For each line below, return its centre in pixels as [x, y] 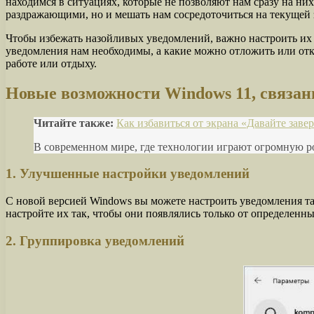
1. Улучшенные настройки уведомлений [128, 174]
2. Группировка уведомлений [95, 240]
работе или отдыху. [51, 63]
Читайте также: [74, 123]
